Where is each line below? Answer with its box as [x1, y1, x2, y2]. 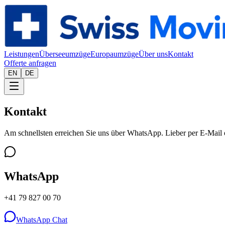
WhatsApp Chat [16, 215, 67, 224]
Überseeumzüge [39, 50, 90, 58]
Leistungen [4, 50, 39, 58]
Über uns [139, 50, 168, 58]
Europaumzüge [90, 50, 139, 58]
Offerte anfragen [4, 59, 56, 67]
